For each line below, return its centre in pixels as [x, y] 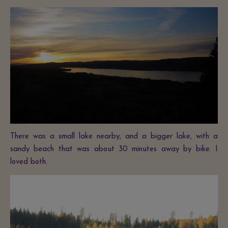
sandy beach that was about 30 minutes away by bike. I [114, 150]
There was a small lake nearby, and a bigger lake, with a [114, 137]
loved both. [29, 162]
